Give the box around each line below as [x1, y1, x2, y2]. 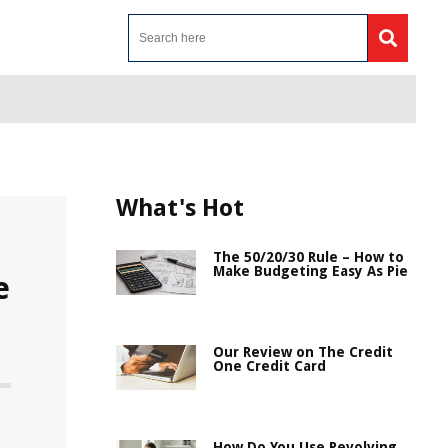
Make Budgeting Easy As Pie [213, 263, 408, 279]
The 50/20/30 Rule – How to [213, 249, 404, 265]
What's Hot [116, 194, 244, 222]
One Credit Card [213, 358, 326, 374]
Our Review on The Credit [213, 344, 393, 360]
